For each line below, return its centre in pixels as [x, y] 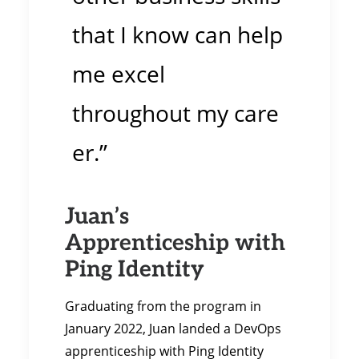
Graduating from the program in [163, 306]
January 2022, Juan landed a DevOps [173, 328]
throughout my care [175, 113]
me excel [119, 74]
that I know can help [177, 35]
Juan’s [97, 214]
